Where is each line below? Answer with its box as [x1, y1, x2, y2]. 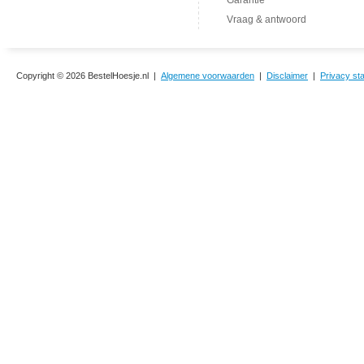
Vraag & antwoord [227, 14, 306, 25]
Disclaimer [266, 71, 308, 80]
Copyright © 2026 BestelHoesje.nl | [16, 71, 161, 80]
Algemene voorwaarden [161, 71, 254, 80]
